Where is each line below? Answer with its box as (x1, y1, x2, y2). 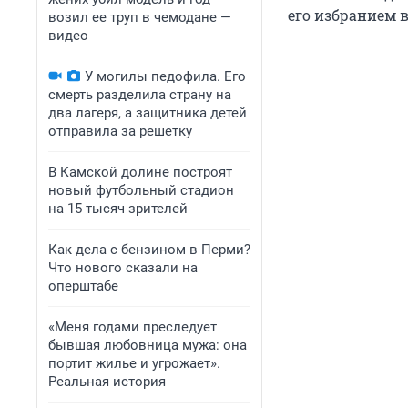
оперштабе (48, 278, 118, 294)
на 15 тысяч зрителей (48, 200, 188, 217)
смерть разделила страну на (48, 87, 231, 103)
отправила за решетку (48, 123, 192, 139)
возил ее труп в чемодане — (48, 9, 231, 25)
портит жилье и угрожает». (48, 355, 220, 372)
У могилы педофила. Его (85, 68, 246, 85)
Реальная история (48, 373, 166, 390)
